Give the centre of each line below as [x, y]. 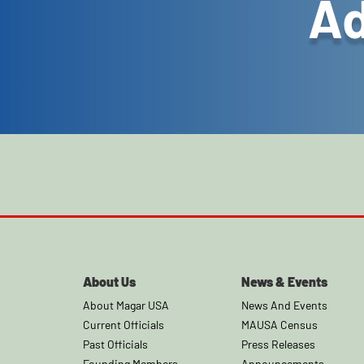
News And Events [284, 305]
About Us [109, 282]
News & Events [284, 282]
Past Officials [115, 344]
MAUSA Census [279, 325]
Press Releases [278, 344]
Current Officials [123, 325]
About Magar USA [126, 305]
